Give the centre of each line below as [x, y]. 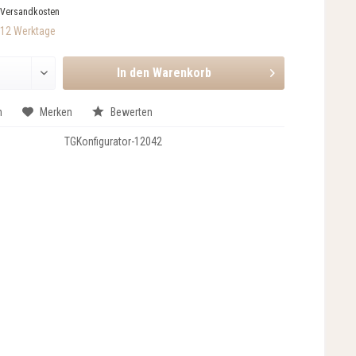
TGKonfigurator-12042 [114, 141]
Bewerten [130, 112]
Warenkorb [182, 73]
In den [133, 73]
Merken [56, 112]
